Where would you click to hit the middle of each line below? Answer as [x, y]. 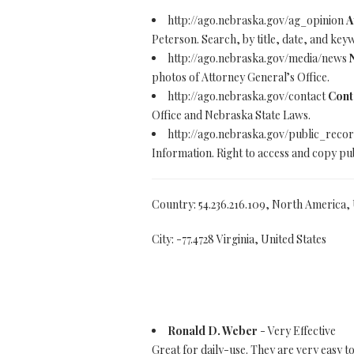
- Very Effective [297, 331]
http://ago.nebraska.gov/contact [248, 96]
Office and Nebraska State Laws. [231, 115]
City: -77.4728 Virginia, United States [239, 239]
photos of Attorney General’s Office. [241, 77]
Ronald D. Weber [213, 331]
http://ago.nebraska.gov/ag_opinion [257, 20]
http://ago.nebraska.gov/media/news [258, 58]
